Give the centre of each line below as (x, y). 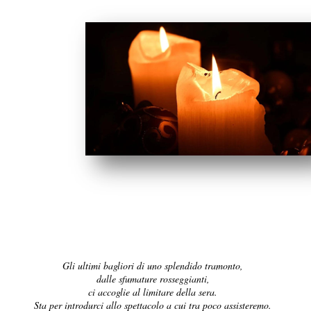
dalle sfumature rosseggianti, (153, 279)
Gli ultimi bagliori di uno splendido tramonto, (153, 266)
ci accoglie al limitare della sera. (153, 292)
